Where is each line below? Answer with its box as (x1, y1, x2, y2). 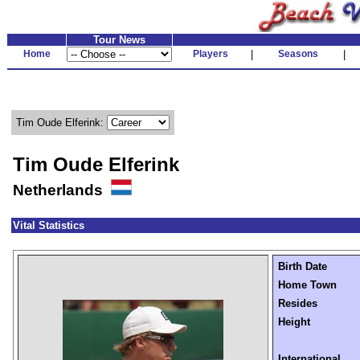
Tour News (93, 34, 145, 46)
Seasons (277, 48, 318, 59)
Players (193, 48, 228, 59)
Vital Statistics (13, 219, 84, 231)
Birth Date (278, 260, 327, 272)
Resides (278, 297, 317, 309)
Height (278, 316, 310, 328)
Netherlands (13, 182, 111, 198)
